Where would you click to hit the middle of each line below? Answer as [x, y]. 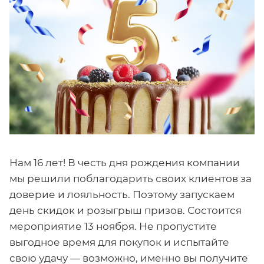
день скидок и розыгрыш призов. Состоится [126, 211]
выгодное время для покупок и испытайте [119, 242]
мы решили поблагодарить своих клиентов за [131, 179]
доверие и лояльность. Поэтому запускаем [122, 195]
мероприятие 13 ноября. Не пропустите [113, 227]
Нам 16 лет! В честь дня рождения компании [125, 163]
